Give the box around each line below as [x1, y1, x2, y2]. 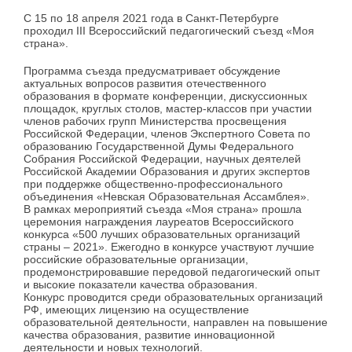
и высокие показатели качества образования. [24, 277, 258, 291]
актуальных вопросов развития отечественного [24, 76, 266, 90]
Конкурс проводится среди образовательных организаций [24, 290, 323, 303]
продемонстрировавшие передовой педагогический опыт [24, 265, 320, 278]
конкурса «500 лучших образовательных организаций [24, 227, 300, 240]
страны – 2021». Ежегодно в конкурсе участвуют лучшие [24, 240, 314, 253]
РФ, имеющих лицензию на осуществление [24, 302, 249, 316]
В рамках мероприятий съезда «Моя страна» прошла [24, 202, 302, 215]
